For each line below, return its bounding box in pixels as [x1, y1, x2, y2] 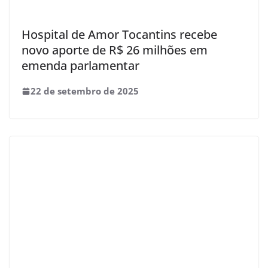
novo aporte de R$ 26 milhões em [22, 41, 208, 58]
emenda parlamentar [22, 57, 139, 74]
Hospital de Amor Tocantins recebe [22, 26, 217, 42]
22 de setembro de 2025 [31, 84, 139, 97]
